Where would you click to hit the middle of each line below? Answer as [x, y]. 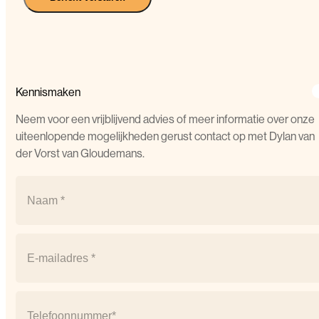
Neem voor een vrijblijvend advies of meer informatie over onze [165, 119]
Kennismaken [48, 91]
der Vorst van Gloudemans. [80, 153]
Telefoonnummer [56, 297]
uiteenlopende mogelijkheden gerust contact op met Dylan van [165, 136]
